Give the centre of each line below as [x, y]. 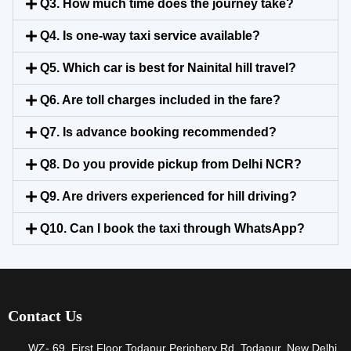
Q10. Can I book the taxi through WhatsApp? [173, 229]
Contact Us [45, 316]
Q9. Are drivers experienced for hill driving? [169, 197]
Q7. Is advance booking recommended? [159, 132]
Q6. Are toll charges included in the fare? [161, 100]
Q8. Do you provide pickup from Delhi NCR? [171, 165]
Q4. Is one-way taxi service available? [150, 36]
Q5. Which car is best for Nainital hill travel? [168, 68]
